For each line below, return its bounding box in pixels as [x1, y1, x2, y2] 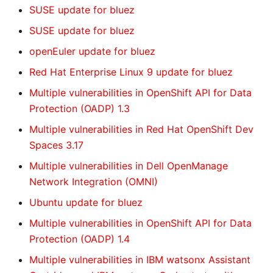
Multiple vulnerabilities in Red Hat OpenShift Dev [29, 123, 253, 135]
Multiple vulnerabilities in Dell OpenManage [29, 160, 228, 172]
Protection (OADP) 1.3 [29, 102, 130, 115]
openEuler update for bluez [29, 45, 155, 57]
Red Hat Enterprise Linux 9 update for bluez [29, 66, 233, 78]
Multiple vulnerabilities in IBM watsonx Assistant [29, 253, 250, 266]
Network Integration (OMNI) [29, 175, 158, 188]
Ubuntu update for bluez [29, 196, 143, 208]
